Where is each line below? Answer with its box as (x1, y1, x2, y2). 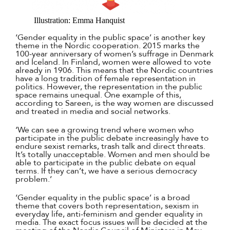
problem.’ (15, 174, 52, 185)
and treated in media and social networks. (15, 106, 170, 117)
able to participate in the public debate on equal (15, 157, 196, 168)
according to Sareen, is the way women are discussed (15, 98, 214, 109)
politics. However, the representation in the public (15, 81, 202, 92)
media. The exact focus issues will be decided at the (15, 217, 207, 228)
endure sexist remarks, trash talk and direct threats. (15, 141, 205, 152)
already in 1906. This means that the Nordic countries (15, 65, 213, 76)
